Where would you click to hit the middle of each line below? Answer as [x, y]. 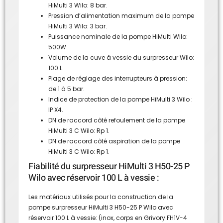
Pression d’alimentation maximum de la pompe [121, 15]
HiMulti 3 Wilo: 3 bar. [78, 26]
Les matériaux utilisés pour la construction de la [101, 197]
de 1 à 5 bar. [66, 89]
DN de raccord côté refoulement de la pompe [117, 120]
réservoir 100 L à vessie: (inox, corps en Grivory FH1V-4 [108, 218]
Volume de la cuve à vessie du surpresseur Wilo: [121, 57]
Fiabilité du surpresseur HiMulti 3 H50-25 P [109, 166]
